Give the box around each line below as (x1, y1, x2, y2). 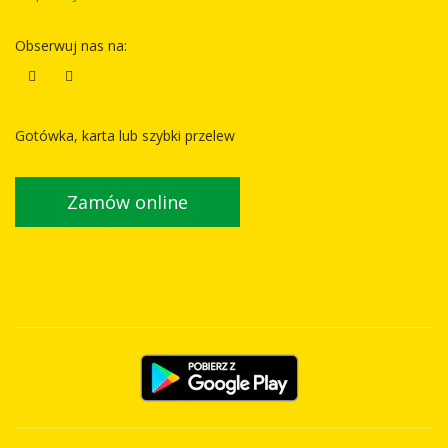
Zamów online (67, 189, 188, 214)
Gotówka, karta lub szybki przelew (15, 125, 235, 145)
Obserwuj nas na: (15, 35, 127, 55)
